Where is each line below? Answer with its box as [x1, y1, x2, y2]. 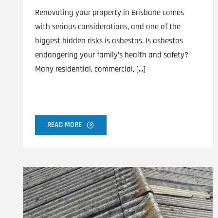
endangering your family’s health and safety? [35, 49, 188, 60]
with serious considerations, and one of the [35, 21, 181, 32]
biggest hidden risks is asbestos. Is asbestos [35, 35, 183, 46]
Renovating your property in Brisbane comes [35, 7, 184, 18]
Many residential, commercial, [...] [35, 63, 145, 74]
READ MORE [47, 120, 82, 129]
